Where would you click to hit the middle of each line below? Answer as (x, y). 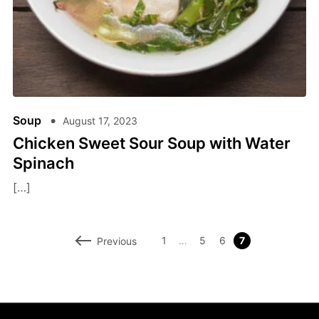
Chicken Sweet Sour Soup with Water (151, 143)
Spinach (43, 163)
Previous (117, 241)
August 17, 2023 (100, 121)
